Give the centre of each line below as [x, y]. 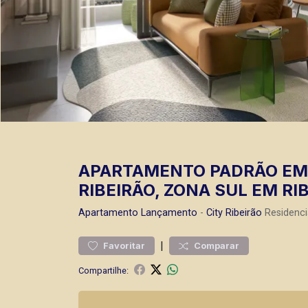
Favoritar [124, 246]
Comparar [217, 246]
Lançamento [169, 213]
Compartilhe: [103, 270]
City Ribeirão [234, 213]
